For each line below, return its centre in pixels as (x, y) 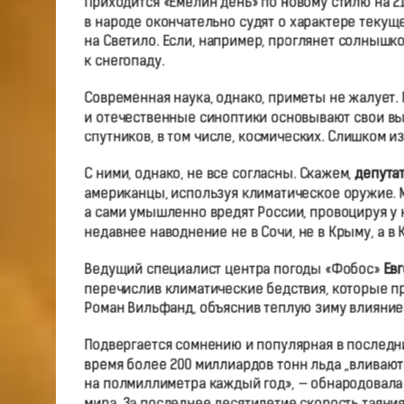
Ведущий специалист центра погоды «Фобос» (234, 270)
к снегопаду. (124, 62)
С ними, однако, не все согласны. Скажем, (220, 175)
